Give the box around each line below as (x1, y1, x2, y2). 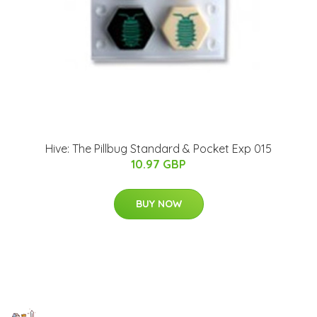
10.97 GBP (131, 156, 186, 171)
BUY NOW (135, 197, 182, 210)
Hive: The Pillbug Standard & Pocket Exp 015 (45, 141, 272, 156)
